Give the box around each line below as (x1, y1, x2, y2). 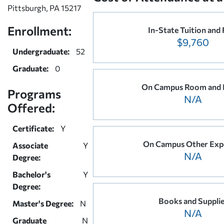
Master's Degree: (12, 198, 73, 208)
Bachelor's (12, 169, 50, 179)
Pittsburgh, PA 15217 (7, 2, 81, 12)
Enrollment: (7, 23, 71, 38)
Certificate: (12, 123, 54, 133)
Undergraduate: (12, 46, 69, 56)
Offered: (7, 100, 55, 115)
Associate (12, 140, 48, 150)
